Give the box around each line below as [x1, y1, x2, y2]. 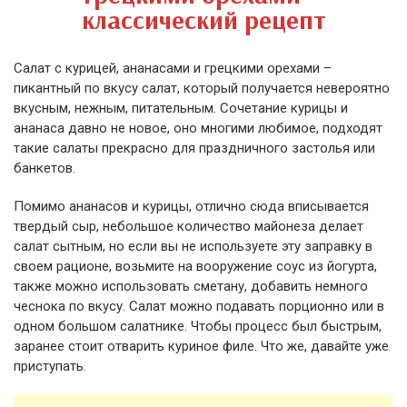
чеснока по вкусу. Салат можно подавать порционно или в [14, 298, 384, 314]
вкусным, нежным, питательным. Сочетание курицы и [14, 100, 348, 116]
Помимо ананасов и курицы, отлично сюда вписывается [14, 198, 369, 214]
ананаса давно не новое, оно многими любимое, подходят [14, 120, 382, 136]
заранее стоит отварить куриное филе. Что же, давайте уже [14, 338, 389, 354]
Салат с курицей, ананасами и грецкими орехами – [14, 60, 332, 76]
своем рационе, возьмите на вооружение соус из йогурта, [14, 258, 377, 274]
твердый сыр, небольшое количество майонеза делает [14, 218, 363, 234]
